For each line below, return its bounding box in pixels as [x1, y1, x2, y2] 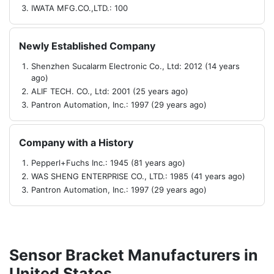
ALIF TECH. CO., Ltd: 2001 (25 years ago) [31, 86, 188, 96]
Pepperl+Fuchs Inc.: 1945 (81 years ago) [31, 158, 185, 168]
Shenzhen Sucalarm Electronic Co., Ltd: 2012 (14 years [31, 61, 240, 71]
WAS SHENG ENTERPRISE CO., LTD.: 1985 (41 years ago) [31, 171, 245, 181]
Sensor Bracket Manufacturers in [9, 246, 258, 264]
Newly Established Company [19, 40, 155, 52]
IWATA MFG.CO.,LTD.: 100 [31, 3, 128, 13]
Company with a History [19, 136, 133, 149]
